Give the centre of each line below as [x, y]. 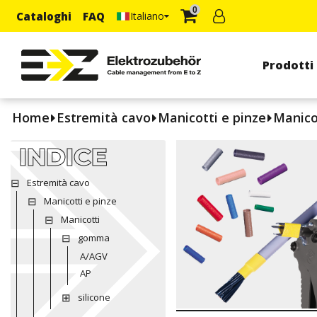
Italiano [147, 16]
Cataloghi [44, 16]
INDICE [63, 157]
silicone [94, 297]
